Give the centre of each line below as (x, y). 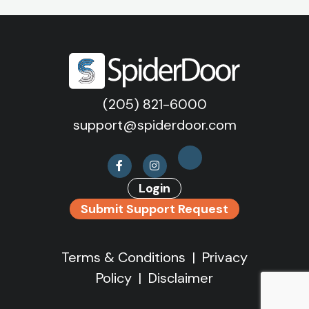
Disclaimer (181, 278)
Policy (114, 278)
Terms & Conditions (123, 258)
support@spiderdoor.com (154, 125)
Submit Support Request (154, 209)
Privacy (225, 258)
